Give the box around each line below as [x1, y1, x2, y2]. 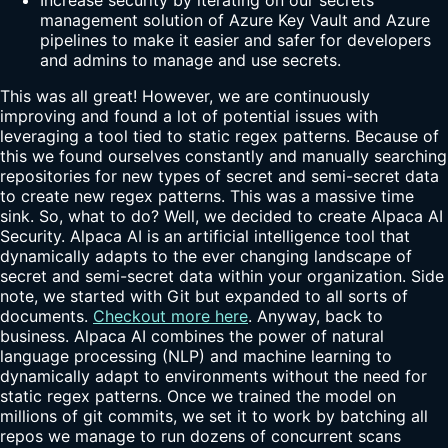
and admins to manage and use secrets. [40, 49, 341, 70]
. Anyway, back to [248, 305, 383, 326]
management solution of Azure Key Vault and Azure [40, 9, 430, 30]
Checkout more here [93, 305, 248, 326]
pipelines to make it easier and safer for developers [40, 29, 431, 50]
